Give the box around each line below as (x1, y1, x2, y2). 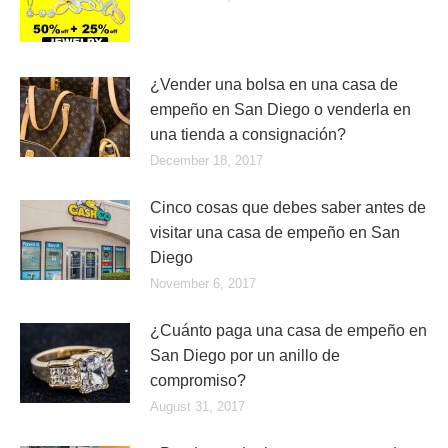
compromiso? (150, 372, 246, 389)
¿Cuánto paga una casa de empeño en (150, 322, 427, 339)
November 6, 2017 (150, 276, 256, 291)
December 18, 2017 (150, 153, 263, 168)
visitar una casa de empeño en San (150, 224, 400, 241)
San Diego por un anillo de (150, 347, 340, 364)
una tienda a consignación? (150, 126, 346, 143)
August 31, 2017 (150, 399, 245, 414)
